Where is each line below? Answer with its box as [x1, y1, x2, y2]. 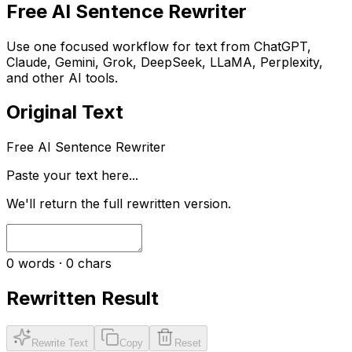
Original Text [6, 101, 123, 124]
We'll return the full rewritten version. [6, 196, 231, 212]
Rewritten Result [6, 287, 159, 310]
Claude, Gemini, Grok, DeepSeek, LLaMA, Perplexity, [6, 53, 323, 70]
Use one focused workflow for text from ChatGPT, [6, 38, 311, 54]
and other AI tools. [6, 69, 118, 86]
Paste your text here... [6, 167, 138, 184]
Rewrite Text [31, 337, 88, 350]
